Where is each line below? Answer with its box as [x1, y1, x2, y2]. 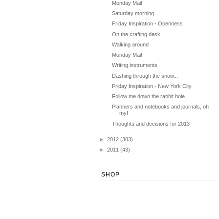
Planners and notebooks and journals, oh [112, 104, 209, 110]
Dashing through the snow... [112, 72, 178, 79]
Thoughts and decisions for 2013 [112, 120, 190, 127]
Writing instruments [112, 62, 158, 68]
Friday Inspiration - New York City [112, 83, 192, 89]
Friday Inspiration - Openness [112, 21, 183, 27]
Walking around [112, 41, 149, 47]
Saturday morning [112, 10, 154, 17]
